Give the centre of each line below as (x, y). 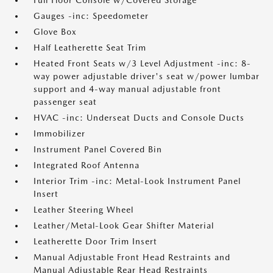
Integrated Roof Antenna (87, 165)
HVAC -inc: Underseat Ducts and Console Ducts (139, 118)
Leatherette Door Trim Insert (95, 241)
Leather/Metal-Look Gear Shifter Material (124, 225)
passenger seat (65, 102)
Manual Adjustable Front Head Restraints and (132, 257)
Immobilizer (59, 133)
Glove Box (55, 32)
